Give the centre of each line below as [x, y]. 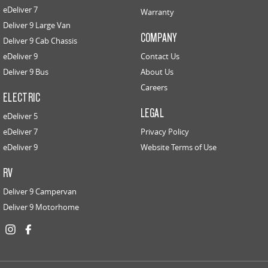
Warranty [157, 12]
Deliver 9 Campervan [40, 192]
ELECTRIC [22, 97]
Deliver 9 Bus [26, 72]
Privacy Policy [165, 132]
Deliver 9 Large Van [37, 25]
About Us [157, 72]
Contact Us [160, 57]
